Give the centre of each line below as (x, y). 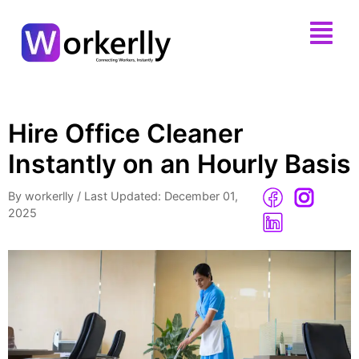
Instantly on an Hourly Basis (179, 164)
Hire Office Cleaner (126, 133)
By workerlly (41, 196)
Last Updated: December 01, (161, 196)
